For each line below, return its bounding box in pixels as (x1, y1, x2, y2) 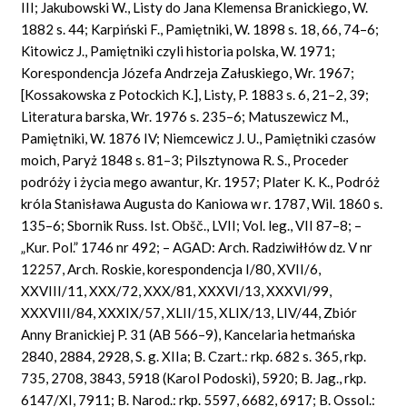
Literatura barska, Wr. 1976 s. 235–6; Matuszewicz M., (21, 107, 349, 124)
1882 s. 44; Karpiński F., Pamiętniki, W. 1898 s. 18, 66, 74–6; (21, 20, 380, 37)
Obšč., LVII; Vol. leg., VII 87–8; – (172, 216, 362, 233)
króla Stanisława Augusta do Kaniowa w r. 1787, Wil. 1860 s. (21, 194, 383, 212)
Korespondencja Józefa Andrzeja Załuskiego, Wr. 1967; (21, 64, 355, 81)
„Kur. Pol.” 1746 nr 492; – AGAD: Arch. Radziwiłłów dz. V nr (21, 238, 373, 255)
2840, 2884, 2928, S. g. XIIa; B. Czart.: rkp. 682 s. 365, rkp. (21, 347, 367, 364)
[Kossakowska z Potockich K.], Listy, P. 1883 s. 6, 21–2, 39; (21, 85, 370, 103)
